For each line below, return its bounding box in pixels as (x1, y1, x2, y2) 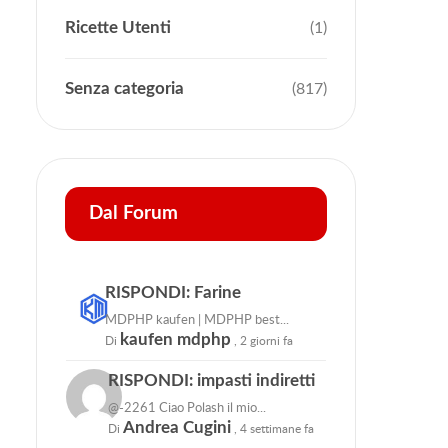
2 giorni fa (240, 331, 294, 349)
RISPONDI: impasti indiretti (107, 371, 315, 389)
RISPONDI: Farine (105, 283, 242, 301)
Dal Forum (89, 203, 178, 223)
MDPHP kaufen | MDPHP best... (105, 309, 290, 328)
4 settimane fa (239, 419, 314, 437)
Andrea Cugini (122, 418, 231, 436)
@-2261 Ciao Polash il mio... (107, 397, 266, 416)
